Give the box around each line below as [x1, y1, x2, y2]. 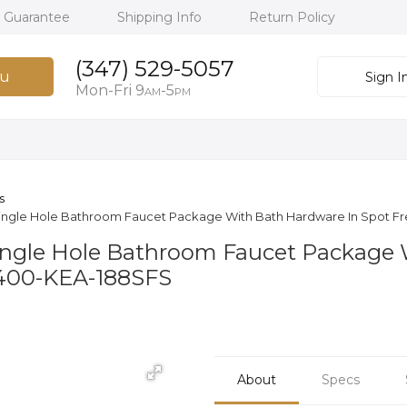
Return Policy [249, 9, 335, 25]
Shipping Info [117, 9, 205, 25]
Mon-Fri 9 [74, 82, 144, 99]
